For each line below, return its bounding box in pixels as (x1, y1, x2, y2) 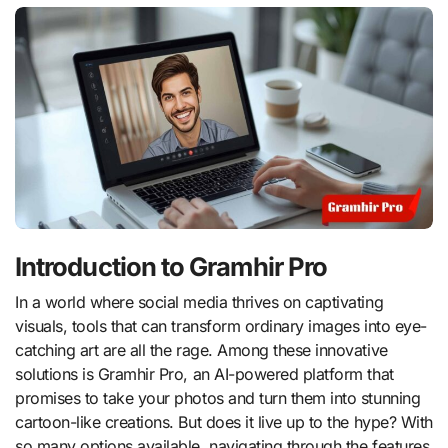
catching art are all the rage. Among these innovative (15, 340, 388, 361)
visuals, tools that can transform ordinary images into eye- (15, 316, 427, 337)
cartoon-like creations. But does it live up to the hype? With (15, 412, 433, 433)
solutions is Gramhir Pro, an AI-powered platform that (15, 364, 394, 385)
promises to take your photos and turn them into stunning (15, 388, 421, 409)
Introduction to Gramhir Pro (15, 250, 328, 282)
